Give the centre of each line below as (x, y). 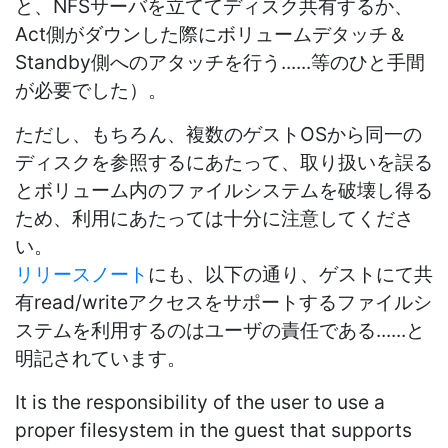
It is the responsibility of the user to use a (200, 401)
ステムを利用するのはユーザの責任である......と (220, 329)
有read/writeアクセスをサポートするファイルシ (223, 301)
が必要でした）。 (91, 89)
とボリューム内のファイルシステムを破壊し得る (224, 189)
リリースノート (81, 273)
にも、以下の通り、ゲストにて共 (290, 273)
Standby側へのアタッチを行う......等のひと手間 (220, 61)
